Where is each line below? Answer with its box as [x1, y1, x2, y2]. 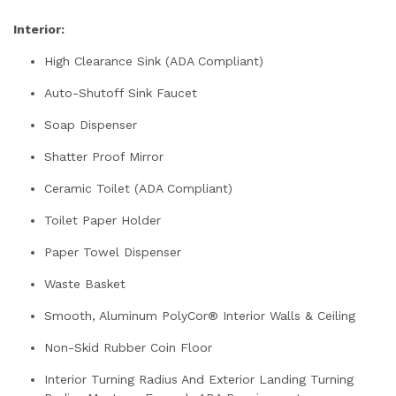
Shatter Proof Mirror [44, 148, 164, 164]
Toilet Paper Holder [44, 212, 161, 227]
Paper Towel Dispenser [44, 244, 181, 259]
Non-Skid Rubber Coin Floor [44, 339, 212, 354]
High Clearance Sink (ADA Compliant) [44, 53, 263, 68]
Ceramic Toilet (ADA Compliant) [44, 180, 232, 195]
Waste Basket [44, 276, 126, 291]
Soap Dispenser [44, 117, 137, 132]
